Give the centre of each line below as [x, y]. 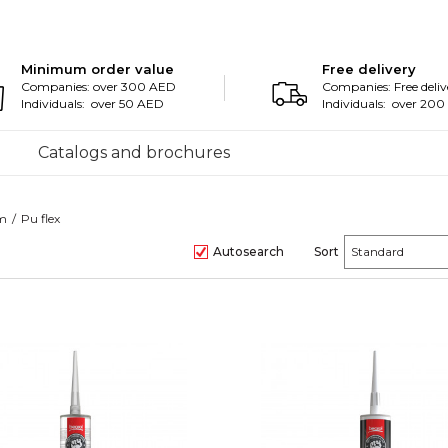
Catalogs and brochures [134, 152]
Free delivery [369, 69]
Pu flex [40, 218]
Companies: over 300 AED [99, 86]
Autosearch [248, 251]
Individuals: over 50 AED [93, 103]
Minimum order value [98, 69]
